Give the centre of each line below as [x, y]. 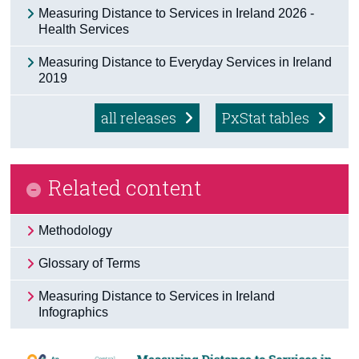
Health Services [84, 29]
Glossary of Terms [90, 263]
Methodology [76, 230]
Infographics [74, 312]
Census [29, 30]
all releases [140, 117]
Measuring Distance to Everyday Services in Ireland [186, 62]
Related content [125, 187]
